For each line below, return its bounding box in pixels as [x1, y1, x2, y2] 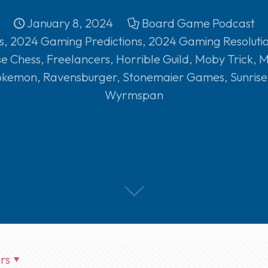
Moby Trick [194, 51, 253, 66]
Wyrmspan [105, 87, 163, 102]
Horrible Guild [115, 51, 189, 66]
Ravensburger [42, 69, 117, 84]
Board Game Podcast [142, 16, 255, 31]
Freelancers [46, 51, 110, 66]
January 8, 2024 [27, 16, 113, 31]
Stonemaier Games [122, 69, 224, 84]
